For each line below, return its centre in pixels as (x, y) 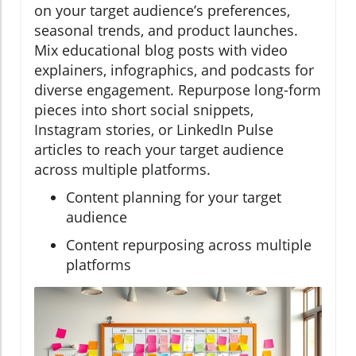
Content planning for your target (174, 197)
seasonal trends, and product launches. (166, 30)
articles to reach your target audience (159, 149)
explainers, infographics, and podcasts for (174, 70)
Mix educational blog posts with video (161, 50)
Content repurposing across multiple (189, 244)
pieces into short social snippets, (144, 109)
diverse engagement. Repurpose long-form (178, 89)
